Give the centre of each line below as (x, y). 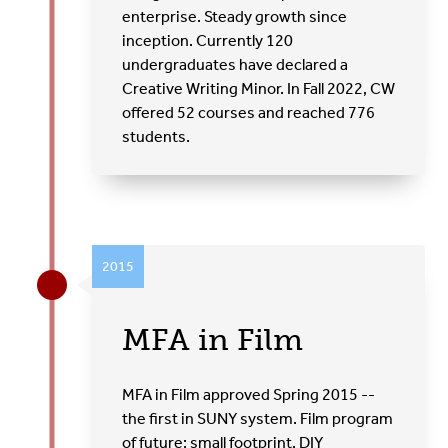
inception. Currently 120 (208, 40)
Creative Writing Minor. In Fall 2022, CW (259, 88)
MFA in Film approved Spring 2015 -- (249, 394)
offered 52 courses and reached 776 (249, 112)
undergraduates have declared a (235, 64)
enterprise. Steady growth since (235, 16)
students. (156, 136)
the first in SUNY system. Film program (258, 418)
